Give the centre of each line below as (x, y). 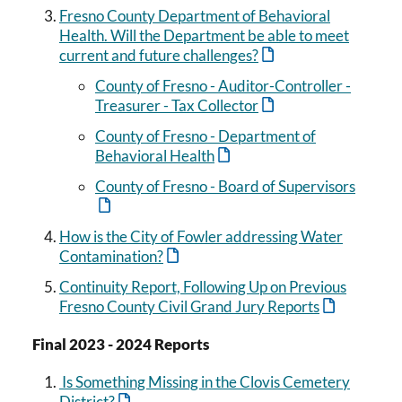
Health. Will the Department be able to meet (204, 36)
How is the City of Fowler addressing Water (201, 237)
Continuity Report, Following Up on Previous (203, 287)
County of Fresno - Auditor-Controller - (223, 86)
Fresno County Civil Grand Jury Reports (189, 307)
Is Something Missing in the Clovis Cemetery (205, 381)
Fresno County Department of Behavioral (195, 16)
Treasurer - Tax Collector (177, 106)
